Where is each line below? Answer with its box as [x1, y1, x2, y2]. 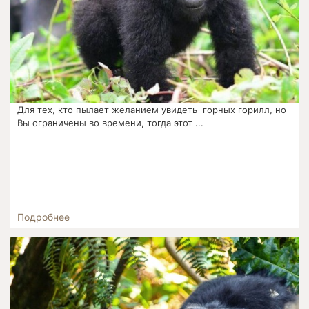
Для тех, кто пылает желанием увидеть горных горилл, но [17, 104, 287, 116]
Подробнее [17, 211, 70, 223]
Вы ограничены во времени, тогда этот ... [17, 117, 204, 129]
